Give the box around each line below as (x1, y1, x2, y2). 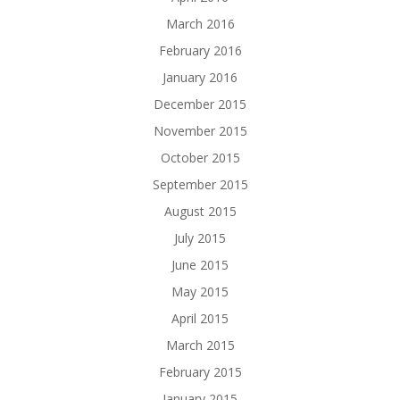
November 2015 (153, 122, 247, 140)
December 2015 (154, 96, 246, 113)
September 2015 (152, 176, 248, 194)
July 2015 (174, 229, 226, 247)
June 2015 (171, 256, 229, 274)
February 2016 (158, 42, 242, 60)
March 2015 (165, 337, 235, 354)
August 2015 (163, 203, 237, 221)
